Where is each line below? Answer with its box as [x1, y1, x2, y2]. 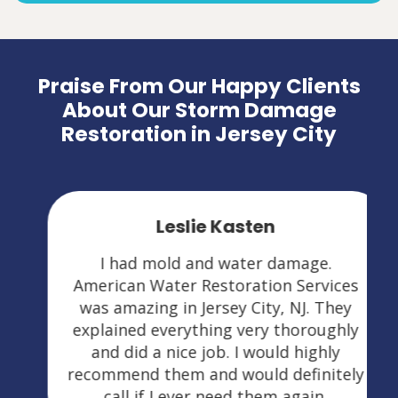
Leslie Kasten [139, 213, 259, 239]
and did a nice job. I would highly [75, 340, 323, 362]
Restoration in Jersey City [61, 119, 337, 148]
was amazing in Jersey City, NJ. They [63, 296, 335, 318]
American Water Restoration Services [56, 274, 342, 296]
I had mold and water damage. [83, 251, 315, 274]
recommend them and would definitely [51, 362, 347, 385]
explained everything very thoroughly [56, 318, 342, 340]
